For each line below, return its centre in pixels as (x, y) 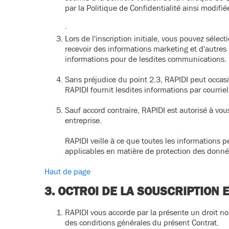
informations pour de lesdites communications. (146, 59)
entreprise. (83, 120)
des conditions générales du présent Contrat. (142, 222)
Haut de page (67, 171)
